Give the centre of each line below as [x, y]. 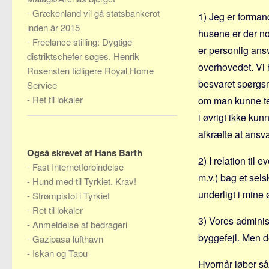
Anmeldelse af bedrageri [80, 224]
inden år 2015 [53, 27]
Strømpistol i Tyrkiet [71, 195]
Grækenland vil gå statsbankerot [96, 13]
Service [42, 85]
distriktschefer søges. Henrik [83, 56]
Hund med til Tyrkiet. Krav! [84, 181]
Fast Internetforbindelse [78, 167]
